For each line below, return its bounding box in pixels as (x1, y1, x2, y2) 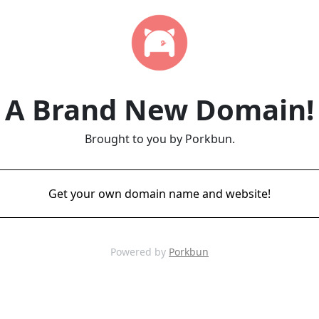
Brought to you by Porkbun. (84, 131, 235, 147)
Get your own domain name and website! (48, 186, 271, 202)
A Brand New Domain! (5, 90, 314, 129)
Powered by (110, 245, 169, 258)
